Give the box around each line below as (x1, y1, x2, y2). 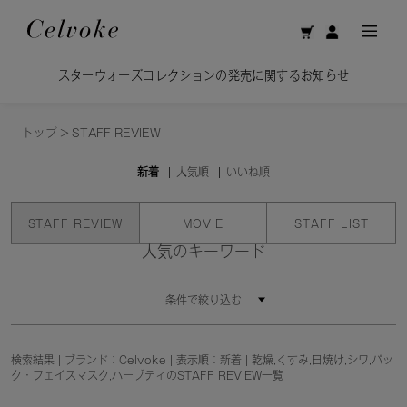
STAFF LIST (293, 217, 369, 229)
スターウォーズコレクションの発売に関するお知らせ (57, 69, 350, 83)
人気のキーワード (142, 243, 265, 260)
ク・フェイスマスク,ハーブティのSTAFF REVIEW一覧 (10, 369, 283, 381)
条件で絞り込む (165, 294, 242, 306)
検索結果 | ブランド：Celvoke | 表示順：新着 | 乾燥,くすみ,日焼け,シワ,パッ (10, 353, 393, 365)
